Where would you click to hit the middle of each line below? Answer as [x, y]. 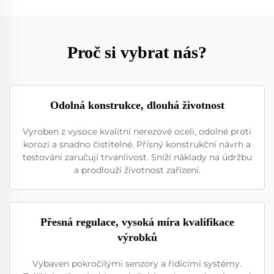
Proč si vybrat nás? [137, 52]
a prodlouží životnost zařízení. [137, 170]
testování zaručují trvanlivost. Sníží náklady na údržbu [137, 157]
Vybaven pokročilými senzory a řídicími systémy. [137, 263]
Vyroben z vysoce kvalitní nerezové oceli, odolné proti [137, 131]
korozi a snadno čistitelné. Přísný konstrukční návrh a [137, 144]
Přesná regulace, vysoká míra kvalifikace [137, 222]
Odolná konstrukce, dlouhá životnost [137, 105]
